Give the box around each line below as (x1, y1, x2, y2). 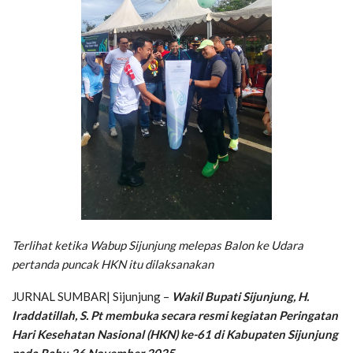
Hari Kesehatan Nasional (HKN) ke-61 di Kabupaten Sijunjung (12, 327, 338, 342)
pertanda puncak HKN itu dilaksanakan (12, 257, 216, 272)
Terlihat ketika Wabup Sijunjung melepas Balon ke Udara (12, 238, 303, 253)
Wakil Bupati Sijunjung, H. (172, 289, 309, 304)
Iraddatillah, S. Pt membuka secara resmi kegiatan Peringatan (12, 308, 338, 323)
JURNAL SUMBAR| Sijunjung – (12, 289, 172, 304)
